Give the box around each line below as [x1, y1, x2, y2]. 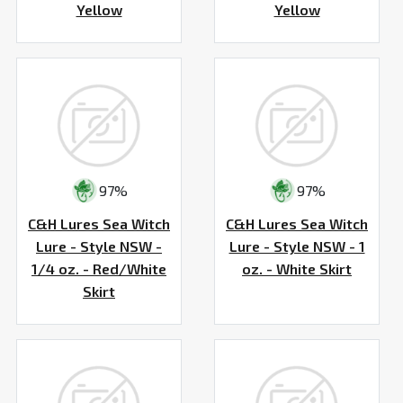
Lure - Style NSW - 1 [228, 237, 365, 255]
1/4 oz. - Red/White [31, 259, 166, 277]
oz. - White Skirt [242, 259, 352, 277]
